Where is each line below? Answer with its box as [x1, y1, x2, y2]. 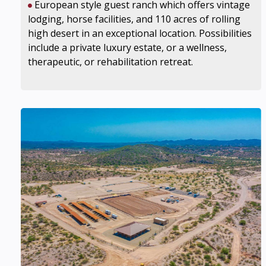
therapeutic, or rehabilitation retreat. [28, 55, 193, 68]
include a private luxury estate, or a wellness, [28, 41, 227, 54]
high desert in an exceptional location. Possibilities [28, 27, 252, 40]
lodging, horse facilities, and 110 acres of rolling [28, 12, 240, 26]
